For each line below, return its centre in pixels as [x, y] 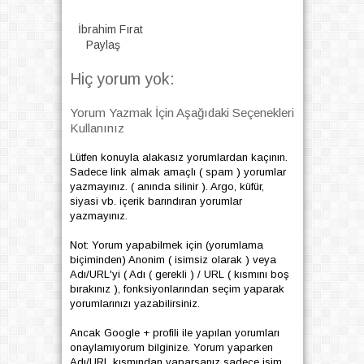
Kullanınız [97, 128]
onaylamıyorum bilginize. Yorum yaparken [171, 347]
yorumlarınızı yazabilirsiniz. [134, 303]
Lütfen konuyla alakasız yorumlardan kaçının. [178, 157]
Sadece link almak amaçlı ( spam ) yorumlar [178, 171]
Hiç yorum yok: [122, 78]
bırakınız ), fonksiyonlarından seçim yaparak [177, 288]
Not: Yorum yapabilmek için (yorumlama [166, 245]
